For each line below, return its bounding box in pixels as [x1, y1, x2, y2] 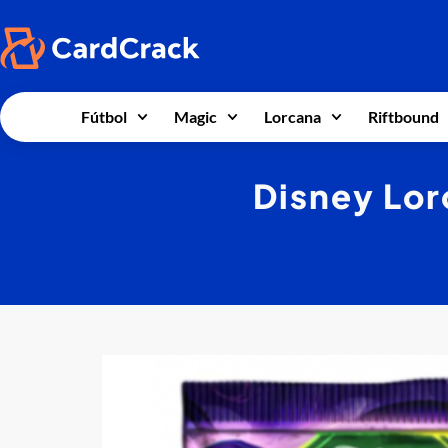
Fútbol [80, 107, 127, 126]
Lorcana [263, 107, 321, 126]
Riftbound [368, 107, 440, 126]
